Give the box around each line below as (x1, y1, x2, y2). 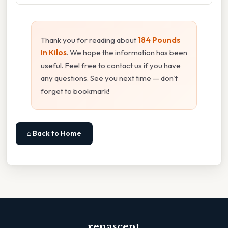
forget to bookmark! (41, 85, 109, 96)
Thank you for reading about (41, 35, 138, 45)
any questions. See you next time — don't (41, 73, 178, 83)
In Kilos (41, 47, 67, 58)
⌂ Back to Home (27, 128, 81, 138)
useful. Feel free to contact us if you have (41, 60, 181, 70)
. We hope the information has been (67, 47, 187, 58)
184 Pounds (138, 35, 180, 45)
